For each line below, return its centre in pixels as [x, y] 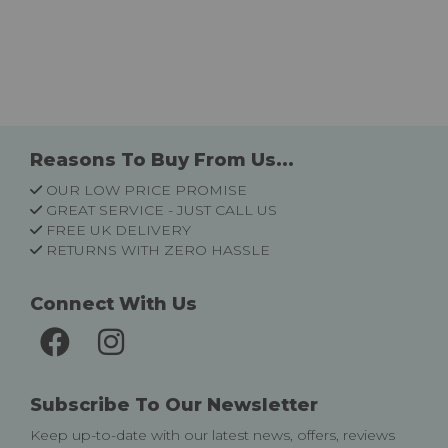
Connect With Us [113, 304]
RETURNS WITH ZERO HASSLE [158, 250]
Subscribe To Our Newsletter [174, 405]
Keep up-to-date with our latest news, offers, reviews [212, 435]
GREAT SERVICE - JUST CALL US [161, 210]
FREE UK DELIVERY [118, 230]
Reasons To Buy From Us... [162, 160]
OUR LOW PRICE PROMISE [146, 190]
